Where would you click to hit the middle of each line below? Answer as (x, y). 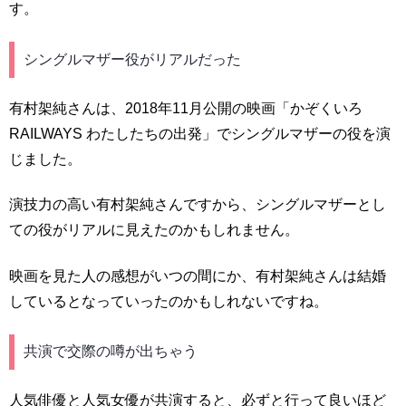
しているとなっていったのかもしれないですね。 (169, 301)
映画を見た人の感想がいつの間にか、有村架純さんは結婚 (198, 275)
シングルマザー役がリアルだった (132, 59)
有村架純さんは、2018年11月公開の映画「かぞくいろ (186, 108)
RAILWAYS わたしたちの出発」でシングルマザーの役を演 (200, 133)
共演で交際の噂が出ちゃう (110, 352)
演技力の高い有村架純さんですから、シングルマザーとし (198, 205)
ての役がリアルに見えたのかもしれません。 (154, 230)
